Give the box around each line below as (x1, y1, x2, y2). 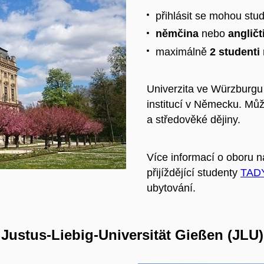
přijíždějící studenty (147, 167, 240, 179)
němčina (156, 28, 199, 40)
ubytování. (147, 182, 196, 194)
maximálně (156, 45, 210, 58)
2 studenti (210, 45, 260, 58)
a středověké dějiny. (147, 114, 240, 126)
